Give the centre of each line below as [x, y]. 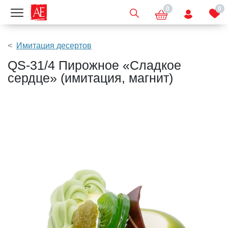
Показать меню [45, 13]
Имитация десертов [54, 46]
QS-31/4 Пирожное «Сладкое [94, 65]
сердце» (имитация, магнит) [90, 78]
